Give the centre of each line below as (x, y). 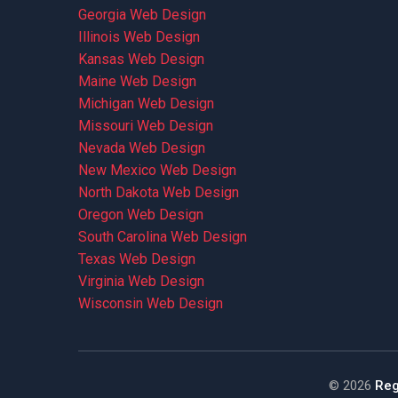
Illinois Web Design (139, 37)
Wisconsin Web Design (150, 303)
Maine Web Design (137, 81)
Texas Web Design (136, 259)
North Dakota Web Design (158, 192)
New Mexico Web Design (157, 170)
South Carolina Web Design (162, 237)
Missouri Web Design (145, 126)
